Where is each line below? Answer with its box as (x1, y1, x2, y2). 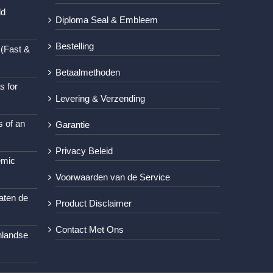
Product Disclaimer (55, 198, 132, 209)
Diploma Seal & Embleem (55, 15, 158, 26)
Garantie (55, 119, 90, 130)
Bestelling (55, 41, 94, 52)
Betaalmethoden (55, 67, 120, 78)
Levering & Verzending (55, 93, 145, 104)
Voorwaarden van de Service (55, 172, 170, 183)
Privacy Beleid (55, 146, 113, 157)
